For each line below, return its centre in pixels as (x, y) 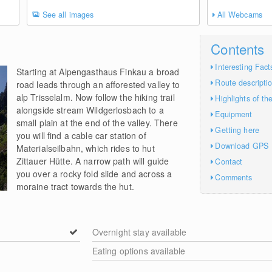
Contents (238, 48)
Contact (229, 161)
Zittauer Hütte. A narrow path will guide (93, 161)
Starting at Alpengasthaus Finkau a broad (98, 72)
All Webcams (240, 15)
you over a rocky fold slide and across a (94, 174)
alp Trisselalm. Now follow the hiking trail (95, 97)
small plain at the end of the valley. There (97, 123)
